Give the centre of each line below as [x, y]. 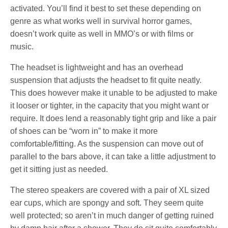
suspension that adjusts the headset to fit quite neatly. [106, 80]
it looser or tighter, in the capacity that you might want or [110, 105]
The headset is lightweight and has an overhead [97, 67]
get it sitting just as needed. [59, 169]
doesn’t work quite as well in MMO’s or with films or [102, 34]
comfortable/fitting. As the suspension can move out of [107, 144]
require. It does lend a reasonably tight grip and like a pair [113, 118]
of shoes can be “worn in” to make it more [84, 131]
